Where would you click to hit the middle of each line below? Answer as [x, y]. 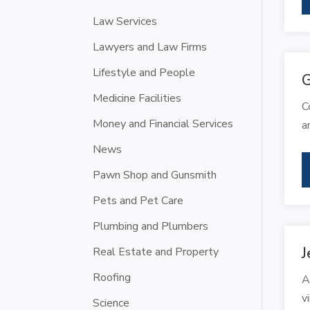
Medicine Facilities [137, 98]
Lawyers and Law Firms [150, 47]
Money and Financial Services [163, 124]
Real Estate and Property [156, 252]
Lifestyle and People [144, 72]
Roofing [112, 277]
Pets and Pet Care [138, 200]
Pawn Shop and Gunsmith [155, 175]
